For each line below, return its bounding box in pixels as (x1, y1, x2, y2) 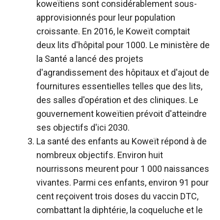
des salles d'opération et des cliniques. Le (36, 95, 198, 106)
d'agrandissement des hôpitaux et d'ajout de (36, 67, 209, 78)
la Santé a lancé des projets (36, 54, 143, 64)
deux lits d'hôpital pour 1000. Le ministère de (36, 40, 210, 51)
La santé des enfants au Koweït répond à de (36, 136, 207, 147)
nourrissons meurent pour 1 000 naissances (36, 164, 209, 174)
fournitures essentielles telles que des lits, (36, 81, 202, 92)
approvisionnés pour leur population (36, 12, 175, 23)
